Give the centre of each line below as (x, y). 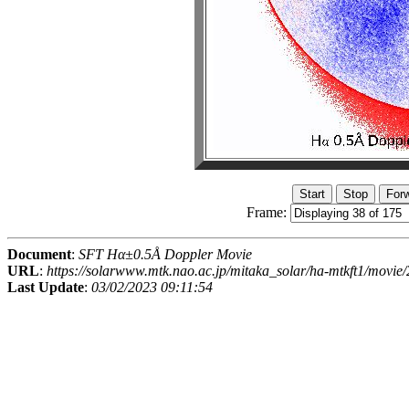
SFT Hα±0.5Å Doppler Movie (165, 254)
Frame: (268, 212)
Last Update (46, 287)
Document (39, 254)
